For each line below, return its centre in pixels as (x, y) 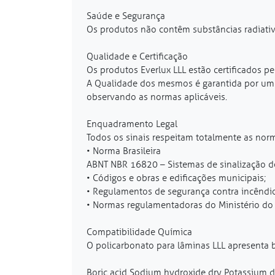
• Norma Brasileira (124, 151)
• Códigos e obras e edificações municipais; (176, 178)
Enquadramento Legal (132, 124)
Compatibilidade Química (139, 232)
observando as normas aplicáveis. (157, 97)
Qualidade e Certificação (137, 56)
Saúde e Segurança (126, 16)
